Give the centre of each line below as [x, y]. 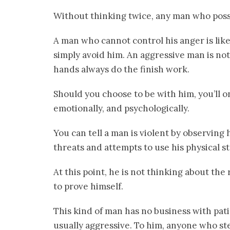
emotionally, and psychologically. [121, 109]
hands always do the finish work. [121, 70]
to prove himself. [88, 187]
